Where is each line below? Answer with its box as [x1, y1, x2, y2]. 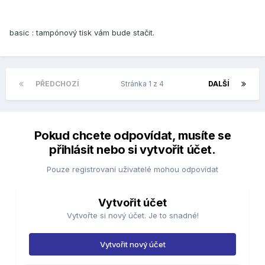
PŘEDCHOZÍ [35, 79, 79, 89]
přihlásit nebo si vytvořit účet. [49, 143, 216, 157]
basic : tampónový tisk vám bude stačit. [9, 28, 154, 38]
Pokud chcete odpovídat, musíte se [34, 128, 231, 143]
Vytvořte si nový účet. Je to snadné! [66, 211, 199, 221]
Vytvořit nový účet [99, 240, 166, 250]
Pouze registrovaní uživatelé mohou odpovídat [47, 164, 218, 174]
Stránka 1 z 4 [120, 79, 167, 89]
